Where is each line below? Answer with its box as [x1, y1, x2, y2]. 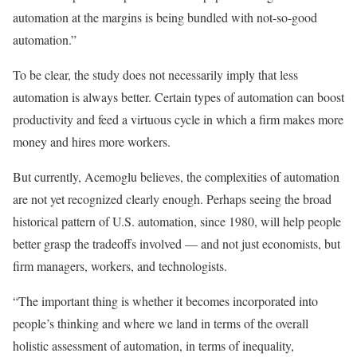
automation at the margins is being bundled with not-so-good [13, 8, 317, 25]
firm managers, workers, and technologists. [13, 257, 231, 274]
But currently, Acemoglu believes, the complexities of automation [13, 167, 339, 185]
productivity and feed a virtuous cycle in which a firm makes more [13, 110, 343, 127]
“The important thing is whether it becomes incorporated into [13, 292, 318, 309]
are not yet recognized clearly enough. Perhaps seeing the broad [13, 190, 331, 207]
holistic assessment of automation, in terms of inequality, [13, 336, 294, 354]
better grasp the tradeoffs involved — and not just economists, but [13, 234, 340, 252]
